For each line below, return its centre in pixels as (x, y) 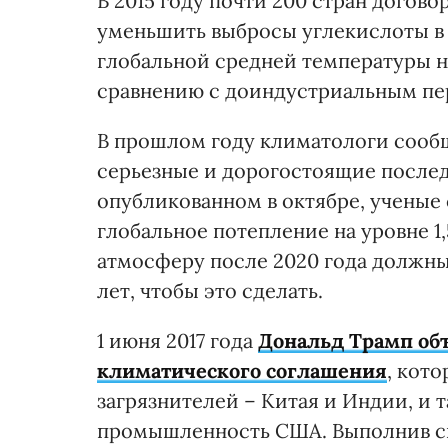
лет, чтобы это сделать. (210, 290)
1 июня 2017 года (177, 340)
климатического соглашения (242, 370)
